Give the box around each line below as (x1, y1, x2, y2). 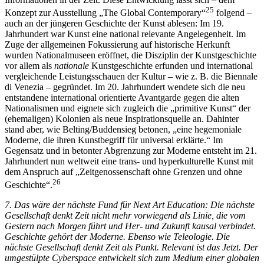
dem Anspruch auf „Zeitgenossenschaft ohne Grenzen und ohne (5, 166, 242, 177)
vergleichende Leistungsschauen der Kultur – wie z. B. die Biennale (5, 71, 258, 81)
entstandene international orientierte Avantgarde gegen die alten (5, 92, 239, 103)
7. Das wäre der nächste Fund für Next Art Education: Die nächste (5, 200, 255, 210)
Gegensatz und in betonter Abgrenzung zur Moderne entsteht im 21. (5, 145, 257, 156)
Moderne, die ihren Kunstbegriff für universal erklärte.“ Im (5, 134, 223, 145)
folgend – (214, 7, 252, 18)
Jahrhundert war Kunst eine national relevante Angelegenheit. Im (5, 28, 246, 39)
